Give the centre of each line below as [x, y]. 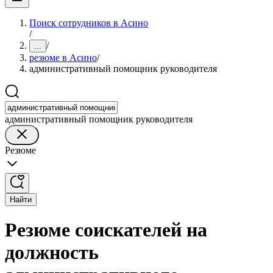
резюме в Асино [63, 58]
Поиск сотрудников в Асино [89, 23]
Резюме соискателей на [106, 230]
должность [52, 253]
